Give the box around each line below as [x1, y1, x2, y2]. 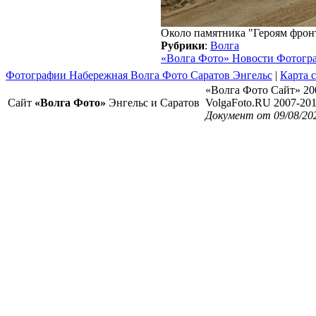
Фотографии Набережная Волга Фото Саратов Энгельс [6, 69, 272, 81]
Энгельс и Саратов [106, 97, 200, 109]
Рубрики [161, 39, 205, 51]
